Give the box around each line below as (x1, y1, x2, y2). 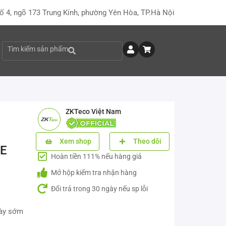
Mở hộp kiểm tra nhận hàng (51, 168, 137, 177)
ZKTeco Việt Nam (65, 107, 121, 116)
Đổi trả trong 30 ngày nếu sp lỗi (51, 185, 148, 193)
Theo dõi (133, 137, 161, 145)
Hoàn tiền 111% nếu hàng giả (51, 152, 142, 160)
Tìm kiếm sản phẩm (8, 44, 68, 53)
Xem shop (60, 137, 92, 145)
